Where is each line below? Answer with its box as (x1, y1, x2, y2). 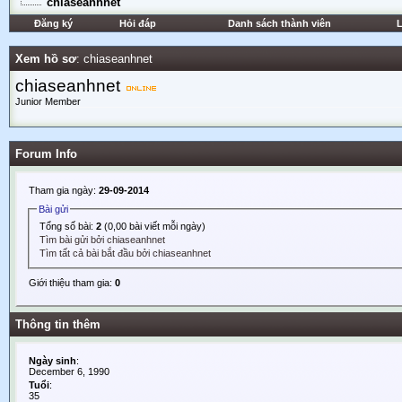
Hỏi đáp (119, 18, 156, 29)
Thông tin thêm (15, 318, 100, 331)
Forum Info (15, 147, 77, 161)
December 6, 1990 (29, 366, 109, 377)
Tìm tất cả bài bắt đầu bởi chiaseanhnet (39, 247, 212, 258)
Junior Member (15, 96, 81, 107)
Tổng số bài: (39, 220, 97, 232)
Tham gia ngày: (29, 185, 99, 196)
